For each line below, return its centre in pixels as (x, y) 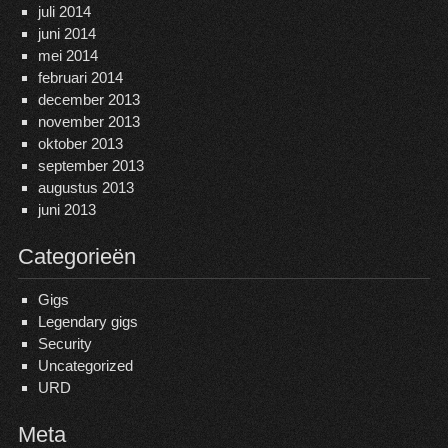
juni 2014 (66, 33)
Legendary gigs (87, 321)
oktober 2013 (80, 143)
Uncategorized (85, 365)
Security (64, 343)
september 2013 (90, 165)
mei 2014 (67, 55)
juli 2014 (64, 11)
